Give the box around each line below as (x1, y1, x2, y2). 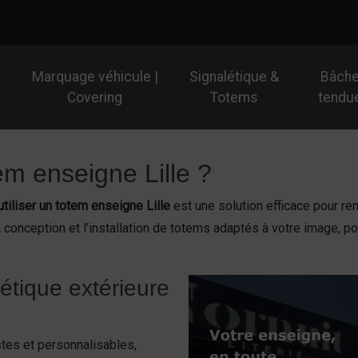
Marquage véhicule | (31, 69, 158, 85)
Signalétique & (189, 69, 279, 85)
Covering (67, 89, 123, 105)
